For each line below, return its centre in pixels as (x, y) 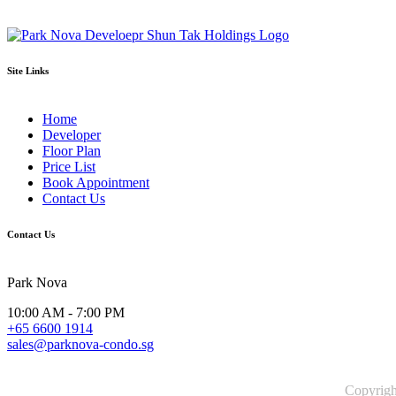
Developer (72, 134)
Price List (69, 166)
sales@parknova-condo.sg (80, 344)
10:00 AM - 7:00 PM (66, 312)
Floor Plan (72, 150)
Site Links (28, 70)
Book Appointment (96, 182)
